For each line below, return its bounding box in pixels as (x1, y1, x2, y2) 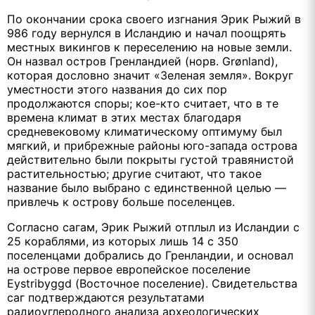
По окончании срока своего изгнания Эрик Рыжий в (7, 11, 301, 26)
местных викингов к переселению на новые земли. (7, 39, 292, 54)
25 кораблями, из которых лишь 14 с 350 (7, 233, 238, 248)
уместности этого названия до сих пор (7, 82, 227, 96)
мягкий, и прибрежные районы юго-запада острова (7, 138, 297, 153)
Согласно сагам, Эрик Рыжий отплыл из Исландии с (7, 219, 300, 234)
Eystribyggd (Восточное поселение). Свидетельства (7, 276, 297, 290)
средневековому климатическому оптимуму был (7, 124, 282, 139)
